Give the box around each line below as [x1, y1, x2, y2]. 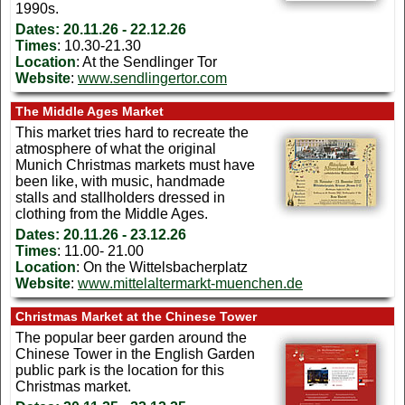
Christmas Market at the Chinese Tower [15, 308, 257, 324]
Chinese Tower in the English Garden [15, 345, 255, 362]
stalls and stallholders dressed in [15, 189, 225, 205]
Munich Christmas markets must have [15, 156, 255, 173]
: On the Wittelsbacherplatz [76, 259, 248, 275]
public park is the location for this [15, 362, 224, 378]
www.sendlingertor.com [78, 70, 227, 86]
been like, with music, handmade [15, 173, 225, 189]
